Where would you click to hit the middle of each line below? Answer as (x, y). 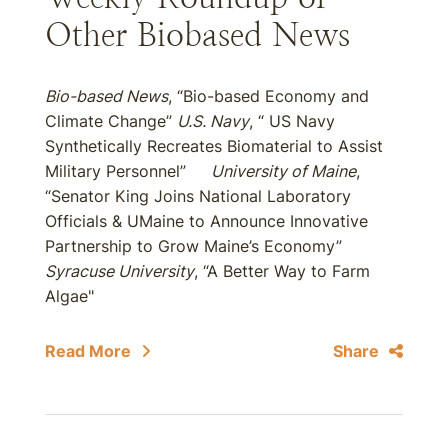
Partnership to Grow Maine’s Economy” (196, 246)
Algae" (69, 296)
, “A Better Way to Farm (282, 271)
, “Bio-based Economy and (268, 96)
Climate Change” (111, 121)
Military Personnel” (128, 171)
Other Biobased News (197, 35)
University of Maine (283, 171)
